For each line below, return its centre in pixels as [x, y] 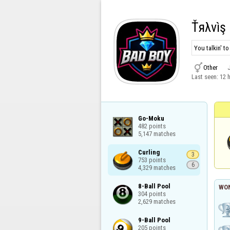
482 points [152, 126]
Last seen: [205, 77]
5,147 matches [157, 133]
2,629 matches [157, 201]
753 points [152, 160]
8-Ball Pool [154, 186]
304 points [152, 194]
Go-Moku [151, 118]
